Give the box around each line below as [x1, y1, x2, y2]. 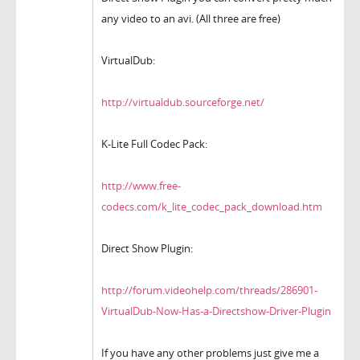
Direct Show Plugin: [101, 241, 193, 256]
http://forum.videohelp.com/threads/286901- [101, 283, 317, 298]
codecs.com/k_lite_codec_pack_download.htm [101, 199, 322, 215]
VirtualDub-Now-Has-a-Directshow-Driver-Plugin [101, 304, 331, 319]
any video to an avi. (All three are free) [101, 11, 280, 27]
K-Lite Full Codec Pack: [101, 137, 207, 152]
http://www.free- [101, 178, 181, 194]
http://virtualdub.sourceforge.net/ [101, 95, 264, 110]
